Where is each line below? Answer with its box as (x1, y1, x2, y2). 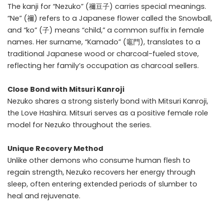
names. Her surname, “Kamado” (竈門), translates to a (7, 37, 200, 47)
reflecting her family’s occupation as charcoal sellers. (7, 61, 199, 71)
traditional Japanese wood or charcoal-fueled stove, (7, 49, 199, 59)
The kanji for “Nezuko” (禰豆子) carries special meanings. (7, 1, 206, 12)
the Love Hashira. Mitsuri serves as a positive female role (7, 108, 208, 118)
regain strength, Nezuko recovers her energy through (7, 167, 195, 178)
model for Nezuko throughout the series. (7, 120, 151, 130)
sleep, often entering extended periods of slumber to (7, 179, 197, 189)
